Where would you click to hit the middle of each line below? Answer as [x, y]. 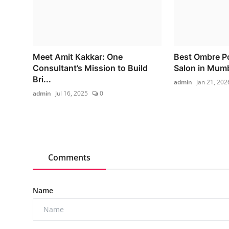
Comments [69, 157]
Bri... [42, 79]
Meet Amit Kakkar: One [78, 56]
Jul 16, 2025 [72, 93]
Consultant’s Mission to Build [90, 68]
